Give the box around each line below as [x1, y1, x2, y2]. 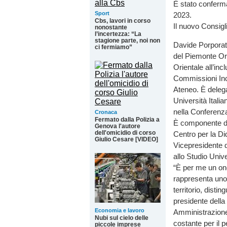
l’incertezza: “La [95, 30, 141, 37]
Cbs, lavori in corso [95, 17, 150, 24]
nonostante [95, 24, 127, 31]
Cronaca [95, 109, 117, 115]
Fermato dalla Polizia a [95, 116, 160, 123]
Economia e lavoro [95, 207, 144, 213]
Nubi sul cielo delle [95, 214, 148, 221]
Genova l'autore [95, 123, 140, 130]
